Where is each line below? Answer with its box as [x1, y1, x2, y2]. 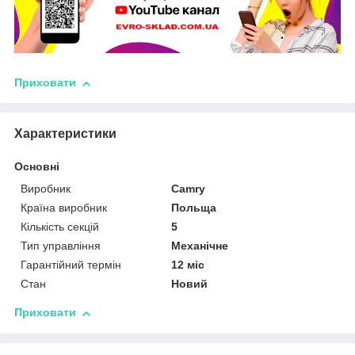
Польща [171, 201, 217, 215]
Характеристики [14, 127, 116, 141]
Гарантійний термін [21, 258, 121, 272]
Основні [14, 160, 59, 174]
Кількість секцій [21, 220, 99, 234]
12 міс [171, 258, 205, 272]
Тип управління [21, 239, 101, 253]
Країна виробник [21, 201, 107, 215]
